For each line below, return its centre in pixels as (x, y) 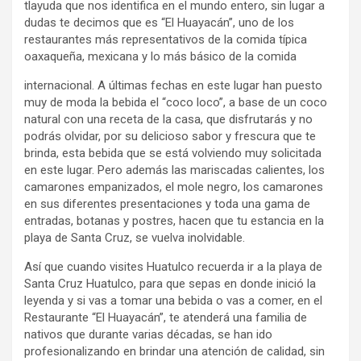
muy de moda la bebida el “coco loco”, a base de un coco (176, 102)
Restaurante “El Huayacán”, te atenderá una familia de (166, 317)
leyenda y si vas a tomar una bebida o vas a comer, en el (173, 300)
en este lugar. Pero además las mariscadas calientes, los (174, 170)
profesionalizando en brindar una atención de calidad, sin (174, 351)
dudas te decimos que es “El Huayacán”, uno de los (159, 22)
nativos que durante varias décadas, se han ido (148, 334)
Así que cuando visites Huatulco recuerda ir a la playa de (173, 266)
